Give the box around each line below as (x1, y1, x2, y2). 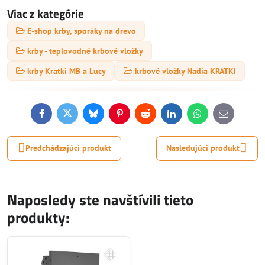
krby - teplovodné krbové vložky (27, 45, 143, 56)
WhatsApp (196, 111, 234, 122)
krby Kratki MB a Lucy (27, 65, 106, 76)
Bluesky (92, 111, 121, 122)
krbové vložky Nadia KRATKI (135, 65, 236, 76)
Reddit (144, 111, 168, 122)
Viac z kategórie (7, 4, 84, 22)
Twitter (66, 111, 92, 122)
